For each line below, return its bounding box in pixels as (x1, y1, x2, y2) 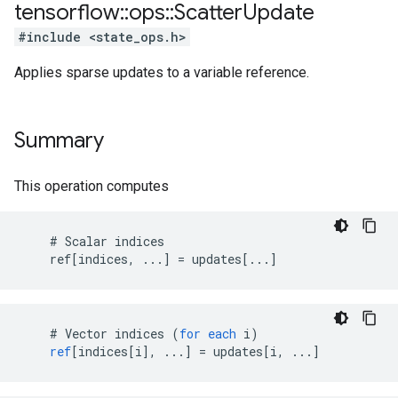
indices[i (78, 343, 142, 360)
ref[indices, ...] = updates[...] (21, 251, 277, 267)
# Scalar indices (21, 233, 164, 250)
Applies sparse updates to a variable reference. (14, 64, 309, 81)
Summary (14, 127, 104, 154)
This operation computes (14, 178, 169, 195)
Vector (65, 325, 107, 342)
